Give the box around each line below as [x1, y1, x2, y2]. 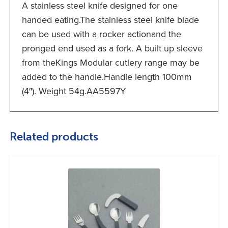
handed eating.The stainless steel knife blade [21, 14, 199, 26]
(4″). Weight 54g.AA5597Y [21, 85, 126, 97]
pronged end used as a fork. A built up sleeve [21, 43, 203, 54]
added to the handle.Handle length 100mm [21, 71, 192, 83]
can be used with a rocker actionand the [21, 28, 181, 40]
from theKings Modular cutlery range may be [21, 57, 199, 69]
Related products [10, 129, 99, 144]
